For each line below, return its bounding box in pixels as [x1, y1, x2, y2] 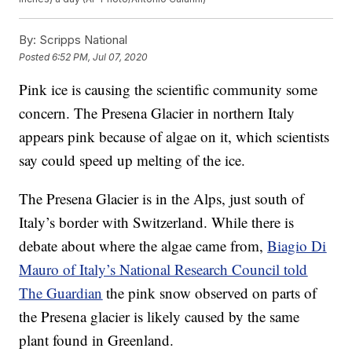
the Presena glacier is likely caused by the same [19, 306, 300, 327]
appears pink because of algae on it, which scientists [19, 126, 330, 147]
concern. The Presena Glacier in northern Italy [19, 103, 295, 123]
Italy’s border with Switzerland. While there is [19, 212, 295, 233]
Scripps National [36, 32, 128, 48]
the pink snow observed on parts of [102, 283, 317, 303]
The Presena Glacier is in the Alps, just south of [19, 189, 305, 209]
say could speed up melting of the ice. [19, 150, 246, 170]
